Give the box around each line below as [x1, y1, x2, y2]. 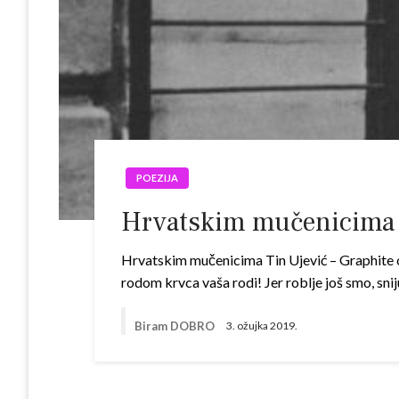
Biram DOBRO [134, 318, 218, 333]
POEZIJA [136, 172, 179, 183]
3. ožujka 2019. [226, 319, 298, 333]
